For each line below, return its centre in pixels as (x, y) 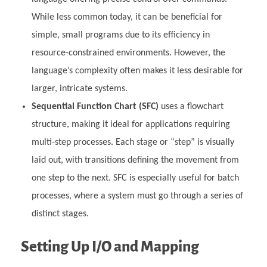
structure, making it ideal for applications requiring (131, 124)
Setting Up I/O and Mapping (110, 246)
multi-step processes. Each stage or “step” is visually (133, 142)
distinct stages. (60, 214)
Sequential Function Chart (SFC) (95, 106)
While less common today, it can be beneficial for (127, 17)
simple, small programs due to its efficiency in (120, 35)
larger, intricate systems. (79, 89)
